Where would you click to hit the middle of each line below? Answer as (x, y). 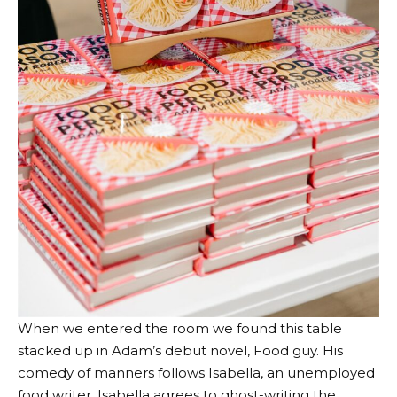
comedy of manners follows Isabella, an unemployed (196, 373)
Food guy (285, 351)
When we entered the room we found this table (180, 329)
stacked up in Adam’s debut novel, (136, 351)
